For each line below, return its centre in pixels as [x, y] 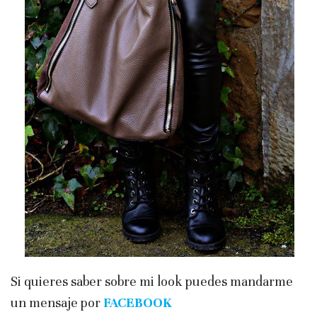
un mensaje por [56, 303]
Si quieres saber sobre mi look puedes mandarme [152, 282]
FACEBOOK [138, 303]
